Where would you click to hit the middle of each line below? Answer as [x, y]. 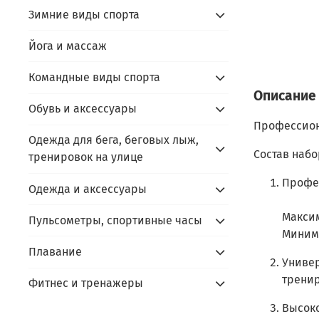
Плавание [55, 251]
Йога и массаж [68, 46]
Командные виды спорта [94, 77]
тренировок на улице [86, 157]
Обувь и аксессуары [83, 109]
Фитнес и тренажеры [86, 283]
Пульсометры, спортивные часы [115, 220]
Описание [284, 95]
